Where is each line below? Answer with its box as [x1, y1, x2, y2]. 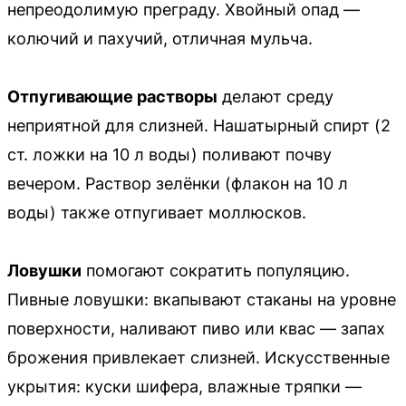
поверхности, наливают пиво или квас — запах [7, 318, 385, 338]
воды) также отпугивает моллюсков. [7, 202, 306, 222]
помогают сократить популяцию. [82, 260, 350, 280]
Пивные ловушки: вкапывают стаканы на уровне [7, 289, 396, 309]
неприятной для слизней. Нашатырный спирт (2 [7, 115, 391, 135]
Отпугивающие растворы [7, 86, 217, 106]
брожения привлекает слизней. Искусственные [7, 347, 390, 367]
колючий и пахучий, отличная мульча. [7, 28, 313, 48]
